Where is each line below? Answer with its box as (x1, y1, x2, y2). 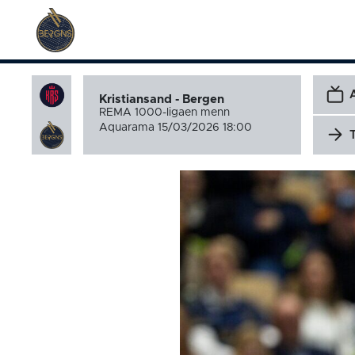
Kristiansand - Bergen (99, 94, 227, 105)
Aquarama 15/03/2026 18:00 (99, 122, 252, 133)
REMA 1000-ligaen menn (99, 107, 233, 118)
